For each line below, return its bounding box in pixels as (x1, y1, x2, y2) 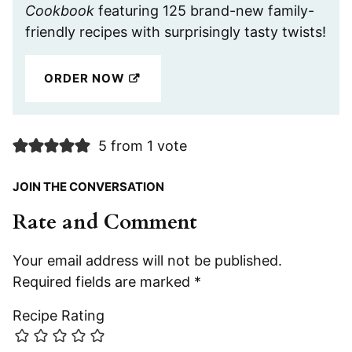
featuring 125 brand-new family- (94, 2, 314, 20)
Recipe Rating (13, 307, 104, 324)
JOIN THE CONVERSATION (13, 179, 164, 195)
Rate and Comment (13, 208, 197, 236)
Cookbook (25, 2, 94, 20)
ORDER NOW (44, 71, 125, 86)
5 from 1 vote (97, 137, 187, 155)
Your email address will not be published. (13, 252, 282, 269)
